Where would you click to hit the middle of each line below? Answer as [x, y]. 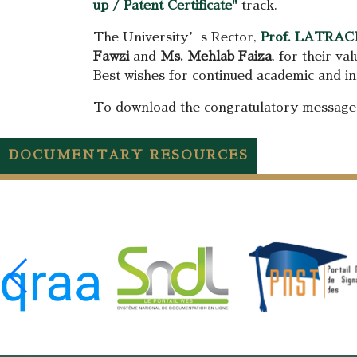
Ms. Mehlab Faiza [216, 57]
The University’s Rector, [177, 37]
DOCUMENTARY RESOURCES [129, 155]
